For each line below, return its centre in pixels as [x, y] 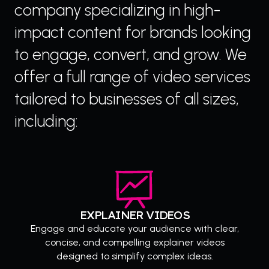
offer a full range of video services [132, 77]
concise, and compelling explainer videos [134, 243]
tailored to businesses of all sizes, [127, 99]
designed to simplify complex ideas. [134, 256]
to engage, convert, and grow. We [131, 55]
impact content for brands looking [133, 32]
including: [46, 121]
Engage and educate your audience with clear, [134, 229]
